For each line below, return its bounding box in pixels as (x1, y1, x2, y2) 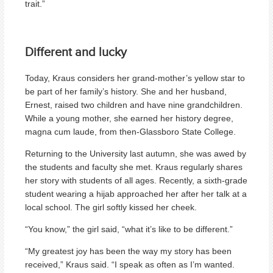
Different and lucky (25, 42, 127, 60)
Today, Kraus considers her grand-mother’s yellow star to (25, 73, 245, 83)
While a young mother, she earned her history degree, (25, 113, 233, 123)
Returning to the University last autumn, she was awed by (25, 148, 246, 158)
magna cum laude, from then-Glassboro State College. (25, 126, 236, 136)
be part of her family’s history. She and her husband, (25, 86, 227, 96)
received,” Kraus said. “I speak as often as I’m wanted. (25, 259, 235, 269)
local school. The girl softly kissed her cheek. (25, 202, 197, 212)
